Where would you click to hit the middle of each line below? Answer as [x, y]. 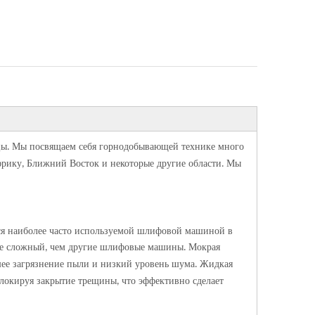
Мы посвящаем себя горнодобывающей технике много [128, 147]
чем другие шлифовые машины [117, 247]
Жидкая [216, 264]
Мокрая [204, 247]
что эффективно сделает [173, 281]
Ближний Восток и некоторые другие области [124, 163]
